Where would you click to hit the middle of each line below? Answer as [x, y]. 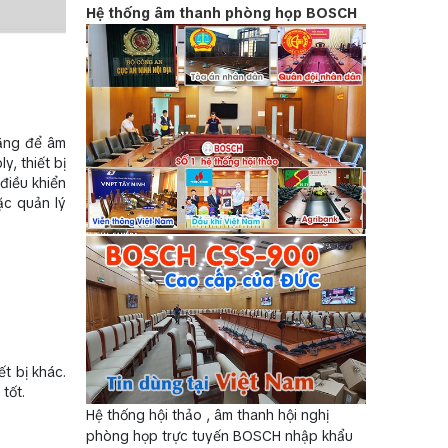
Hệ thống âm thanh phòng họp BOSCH [221, 12]
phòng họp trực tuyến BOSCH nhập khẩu [219, 436]
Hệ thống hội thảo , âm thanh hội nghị [207, 415]
